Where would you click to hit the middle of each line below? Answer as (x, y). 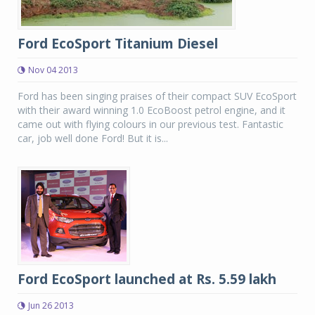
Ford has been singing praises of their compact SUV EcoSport (157, 96)
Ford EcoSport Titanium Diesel (118, 44)
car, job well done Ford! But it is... (93, 139)
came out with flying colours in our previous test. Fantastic (150, 124)
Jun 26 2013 (51, 306)
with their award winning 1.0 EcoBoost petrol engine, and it (152, 110)
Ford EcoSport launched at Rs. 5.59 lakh (147, 279)
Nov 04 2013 (53, 70)
